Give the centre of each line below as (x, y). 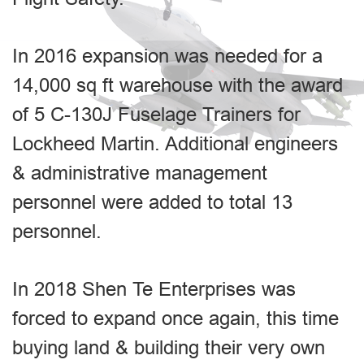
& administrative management (140, 173)
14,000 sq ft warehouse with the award (178, 85)
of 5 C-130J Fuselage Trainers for (156, 114)
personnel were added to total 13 (152, 202)
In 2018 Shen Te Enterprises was (154, 289)
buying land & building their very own (169, 347)
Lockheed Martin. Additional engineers (175, 143)
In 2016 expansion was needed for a (167, 56)
